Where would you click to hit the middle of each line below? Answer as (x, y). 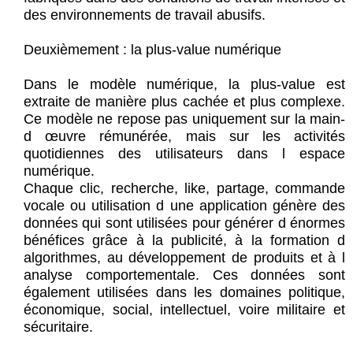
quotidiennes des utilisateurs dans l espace (184, 154)
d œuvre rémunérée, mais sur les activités (184, 137)
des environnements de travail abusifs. (145, 15)
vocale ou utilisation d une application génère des (184, 206)
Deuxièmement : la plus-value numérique (152, 50)
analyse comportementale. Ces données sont (184, 275)
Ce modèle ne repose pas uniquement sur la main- (184, 119)
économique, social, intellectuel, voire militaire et (184, 310)
